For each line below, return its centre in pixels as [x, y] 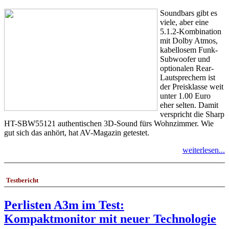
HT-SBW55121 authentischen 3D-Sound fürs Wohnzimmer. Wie [109, 123]
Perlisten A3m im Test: [64, 205]
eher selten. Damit [189, 105]
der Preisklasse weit [192, 86]
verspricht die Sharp [192, 114]
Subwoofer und [185, 59]
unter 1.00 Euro [185, 96]
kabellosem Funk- [189, 50]
